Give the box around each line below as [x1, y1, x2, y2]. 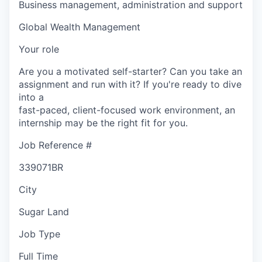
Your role [19, 43, 59, 55]
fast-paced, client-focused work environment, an [19, 104, 235, 116]
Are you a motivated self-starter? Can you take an [19, 65, 242, 77]
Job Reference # [19, 139, 92, 151]
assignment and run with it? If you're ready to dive [19, 78, 242, 90]
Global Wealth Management [19, 20, 140, 33]
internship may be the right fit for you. [19, 116, 188, 129]
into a [19, 91, 44, 103]
